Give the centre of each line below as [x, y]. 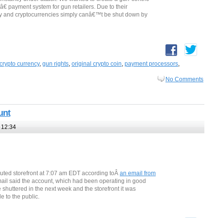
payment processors [151, 64]
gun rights [55, 64]
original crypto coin [97, 64]
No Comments [184, 80]
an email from [138, 173]
